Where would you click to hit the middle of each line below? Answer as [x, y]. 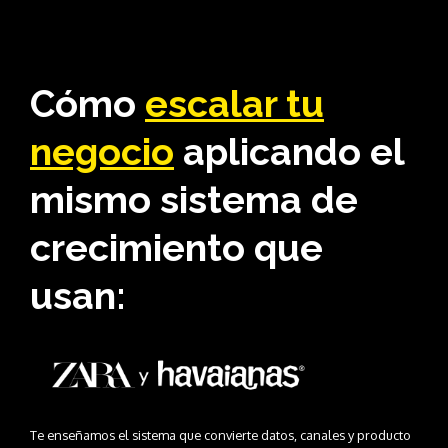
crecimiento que [176, 248]
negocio [102, 152]
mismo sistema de [194, 200]
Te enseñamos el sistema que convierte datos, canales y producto [220, 434]
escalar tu [234, 104]
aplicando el [293, 152]
